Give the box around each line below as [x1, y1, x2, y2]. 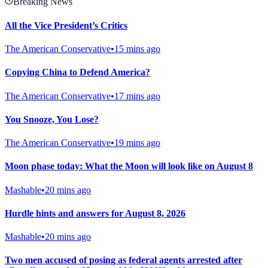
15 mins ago [114, 44, 160, 54]
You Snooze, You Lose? [5, 114, 99, 124]
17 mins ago [114, 90, 160, 101]
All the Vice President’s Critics [5, 20, 127, 31]
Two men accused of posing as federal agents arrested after [5, 255, 242, 266]
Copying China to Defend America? [5, 67, 150, 78]
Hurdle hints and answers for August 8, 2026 [5, 208, 185, 218]
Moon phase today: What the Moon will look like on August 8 [5, 161, 253, 172]
